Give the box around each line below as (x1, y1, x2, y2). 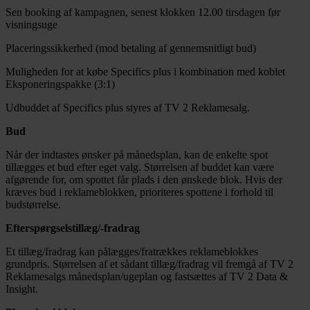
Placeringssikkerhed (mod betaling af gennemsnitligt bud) (6, 42, 256, 55)
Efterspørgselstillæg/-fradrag (6, 222, 140, 235)
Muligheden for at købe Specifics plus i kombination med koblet (6, 66, 285, 78)
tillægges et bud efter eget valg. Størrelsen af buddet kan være (6, 161, 274, 174)
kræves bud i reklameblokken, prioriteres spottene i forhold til (6, 186, 273, 199)
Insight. (6, 283, 38, 295)
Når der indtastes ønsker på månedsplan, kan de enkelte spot (6, 149, 268, 161)
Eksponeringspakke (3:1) (6, 78, 115, 91)
